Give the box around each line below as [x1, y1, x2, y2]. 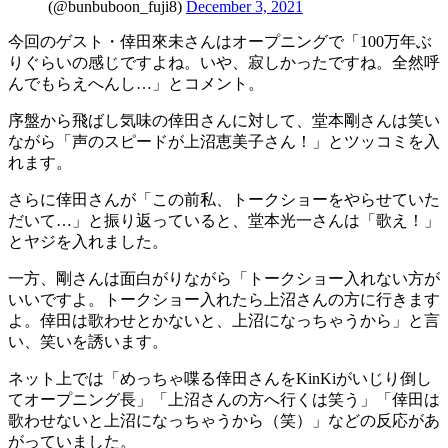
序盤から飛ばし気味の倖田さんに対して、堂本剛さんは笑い [8, 112, 440, 130]
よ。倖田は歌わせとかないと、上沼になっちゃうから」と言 [8, 312, 440, 330]
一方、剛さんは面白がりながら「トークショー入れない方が [8, 270, 440, 288]
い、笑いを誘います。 [8, 333, 168, 351]
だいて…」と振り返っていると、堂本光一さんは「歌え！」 [8, 212, 440, 230]
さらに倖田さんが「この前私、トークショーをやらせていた [8, 191, 440, 209]
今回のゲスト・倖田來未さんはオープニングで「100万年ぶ [8, 33, 432, 51]
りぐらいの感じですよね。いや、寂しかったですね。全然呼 [8, 54, 440, 72]
